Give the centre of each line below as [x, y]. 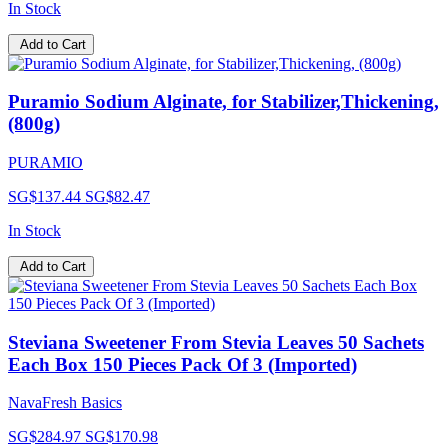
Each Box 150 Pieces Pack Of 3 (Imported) [182, 364]
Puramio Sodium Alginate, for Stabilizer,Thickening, [223, 102]
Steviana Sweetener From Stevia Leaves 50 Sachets [216, 342]
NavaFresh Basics [65, 403]
